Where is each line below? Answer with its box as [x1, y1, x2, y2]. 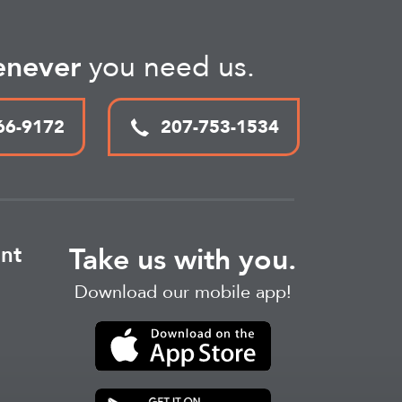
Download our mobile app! [74, 280, 292, 304]
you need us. [81, 48, 255, 87]
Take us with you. [69, 240, 296, 280]
